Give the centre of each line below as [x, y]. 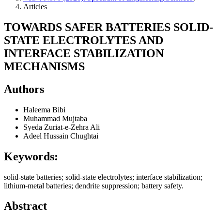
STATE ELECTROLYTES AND [84, 40]
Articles [35, 7]
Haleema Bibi [44, 109]
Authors [24, 89]
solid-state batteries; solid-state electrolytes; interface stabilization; [103, 177]
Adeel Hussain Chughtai [61, 136]
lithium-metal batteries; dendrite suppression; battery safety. [94, 186]
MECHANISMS [44, 66]
